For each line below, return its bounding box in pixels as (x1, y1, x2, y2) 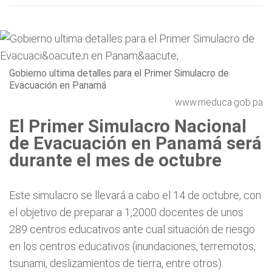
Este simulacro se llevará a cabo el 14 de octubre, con (9, 189, 261, 202)
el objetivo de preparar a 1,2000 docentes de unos (9, 206, 243, 219)
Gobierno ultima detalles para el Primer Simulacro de (8, 67, 229, 79)
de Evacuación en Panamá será (9, 133, 262, 154)
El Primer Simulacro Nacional (9, 116, 246, 137)
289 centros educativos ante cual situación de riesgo (9, 223, 255, 236)
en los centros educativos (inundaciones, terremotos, (9, 240, 256, 253)
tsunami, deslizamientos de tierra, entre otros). (9, 257, 223, 270)
